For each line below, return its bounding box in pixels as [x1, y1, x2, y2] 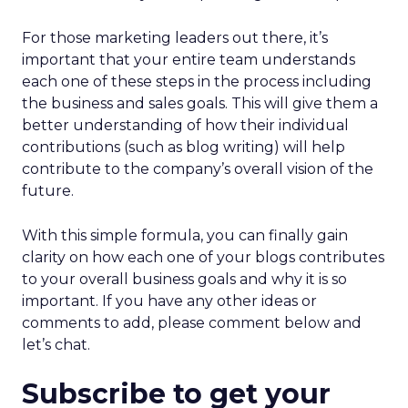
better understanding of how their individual [22, 117, 349, 134]
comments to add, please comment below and [22, 314, 362, 331]
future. [22, 182, 74, 199]
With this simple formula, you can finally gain [22, 227, 348, 244]
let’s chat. [22, 336, 90, 353]
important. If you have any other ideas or [22, 292, 317, 310]
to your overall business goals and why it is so [22, 270, 347, 288]
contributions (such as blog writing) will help [22, 138, 345, 156]
